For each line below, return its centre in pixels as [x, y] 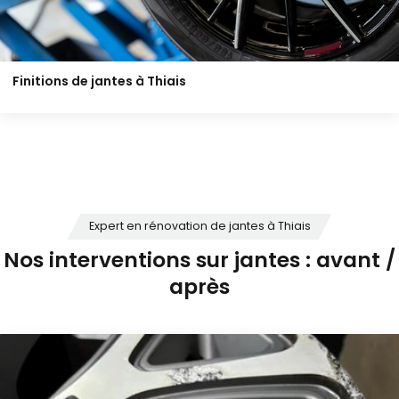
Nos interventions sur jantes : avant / [199, 262]
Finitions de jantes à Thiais [100, 82]
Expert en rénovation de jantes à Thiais [199, 227]
